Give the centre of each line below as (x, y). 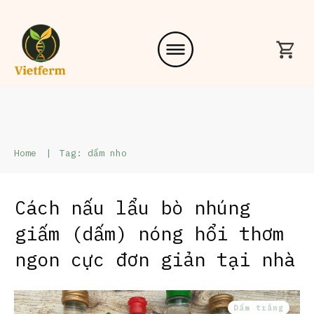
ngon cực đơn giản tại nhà (155, 259)
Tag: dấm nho (93, 153)
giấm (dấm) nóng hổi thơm (149, 233)
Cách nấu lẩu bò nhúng (132, 207)
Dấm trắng (259, 307)
